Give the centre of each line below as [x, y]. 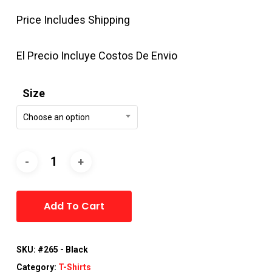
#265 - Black [63, 250]
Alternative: [161, 182]
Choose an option [56, 117]
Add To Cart [74, 206]
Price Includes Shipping [73, 20]
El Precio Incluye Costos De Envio [97, 56]
